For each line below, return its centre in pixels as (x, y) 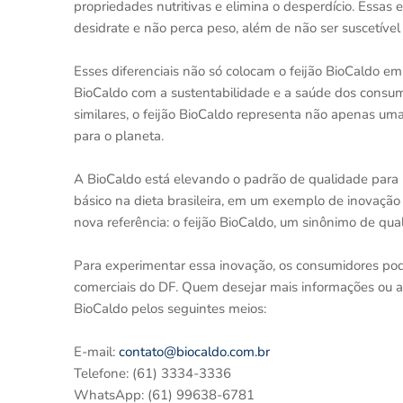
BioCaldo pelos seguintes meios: (170, 309)
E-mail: (96, 352)
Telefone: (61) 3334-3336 (152, 373)
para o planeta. (119, 136)
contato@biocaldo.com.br (194, 352)
